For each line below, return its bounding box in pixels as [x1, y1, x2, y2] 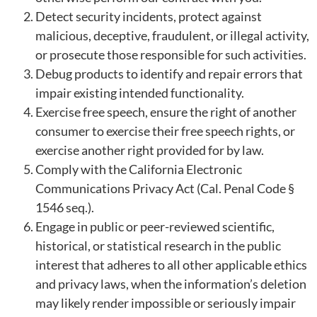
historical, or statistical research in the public [35, 237, 281, 253]
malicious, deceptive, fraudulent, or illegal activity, [35, 27, 309, 43]
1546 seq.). [35, 199, 94, 215]
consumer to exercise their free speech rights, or [35, 122, 295, 139]
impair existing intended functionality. [35, 84, 244, 100]
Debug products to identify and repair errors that [35, 65, 303, 81]
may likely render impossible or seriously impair [35, 294, 296, 311]
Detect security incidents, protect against [35, 8, 262, 24]
